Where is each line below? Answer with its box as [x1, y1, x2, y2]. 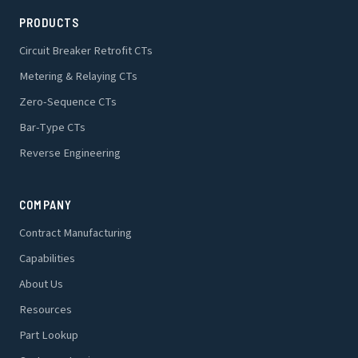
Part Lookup [19, 327, 78, 344]
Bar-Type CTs [19, 119, 86, 136]
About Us [19, 276, 63, 292]
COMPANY [19, 197, 73, 212]
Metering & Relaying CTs [19, 68, 137, 85]
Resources [19, 301, 72, 318]
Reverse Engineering [19, 145, 121, 161]
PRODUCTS [19, 15, 80, 30]
